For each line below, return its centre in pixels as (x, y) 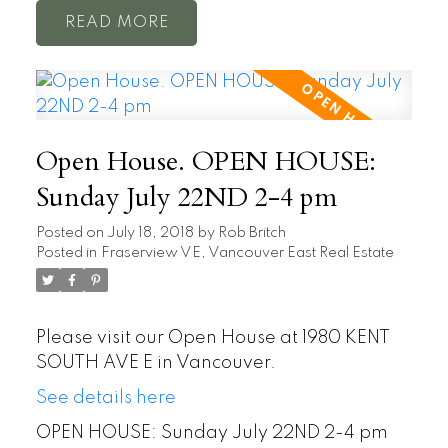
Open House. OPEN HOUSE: (205, 162)
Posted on (71, 233)
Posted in (66, 253)
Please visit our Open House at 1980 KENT (212, 338)
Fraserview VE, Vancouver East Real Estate (247, 253)
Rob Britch (251, 233)
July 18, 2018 (150, 233)
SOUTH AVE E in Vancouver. (155, 363)
